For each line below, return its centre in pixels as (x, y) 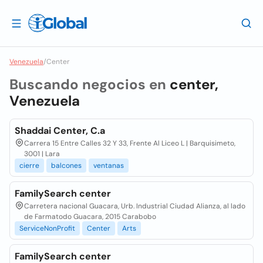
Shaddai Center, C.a (60, 131)
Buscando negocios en (90, 84)
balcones (66, 166)
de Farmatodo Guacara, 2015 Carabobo (90, 217)
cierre (29, 166)
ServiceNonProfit (47, 228)
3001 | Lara (42, 154)
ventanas (109, 166)
